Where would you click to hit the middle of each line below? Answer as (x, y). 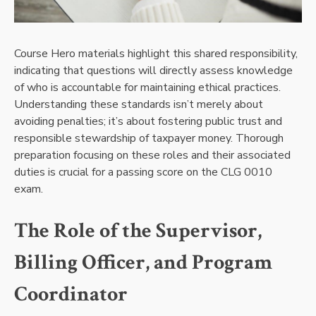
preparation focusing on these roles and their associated (152, 155)
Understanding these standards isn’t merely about (139, 104)
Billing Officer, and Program (143, 262)
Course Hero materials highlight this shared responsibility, (156, 53)
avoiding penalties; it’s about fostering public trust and (148, 121)
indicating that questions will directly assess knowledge (153, 70)
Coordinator (71, 294)
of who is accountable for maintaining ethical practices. (147, 87)
